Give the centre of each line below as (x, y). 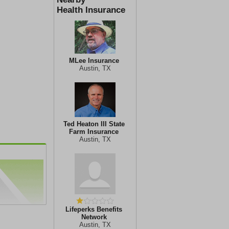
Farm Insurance (94, 132)
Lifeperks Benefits (94, 209)
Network (94, 217)
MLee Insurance (94, 61)
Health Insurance (91, 10)
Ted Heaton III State (94, 124)
